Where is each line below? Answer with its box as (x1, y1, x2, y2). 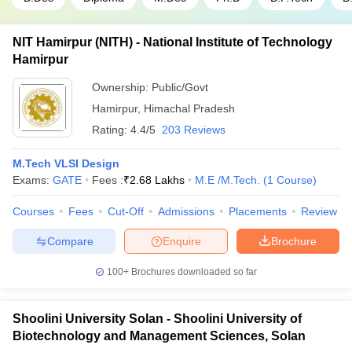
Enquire (163, 234, 201, 247)
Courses (13, 205, 54, 218)
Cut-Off (108, 205, 144, 218)
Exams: (13, 174, 53, 187)
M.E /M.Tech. (195, 174, 260, 187)
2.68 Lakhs (130, 174, 185, 187)
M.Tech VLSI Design (13, 157, 119, 170)
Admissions (158, 205, 214, 218)
